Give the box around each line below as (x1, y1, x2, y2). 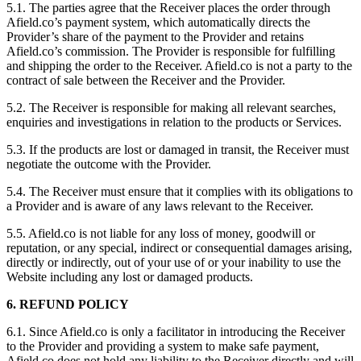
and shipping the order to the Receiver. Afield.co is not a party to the (6, 59, 352, 73)
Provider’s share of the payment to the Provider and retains (6, 30, 304, 44)
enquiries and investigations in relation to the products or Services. (6, 115, 342, 130)
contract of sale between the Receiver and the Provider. (6, 73, 285, 88)
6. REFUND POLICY (6, 297, 129, 312)
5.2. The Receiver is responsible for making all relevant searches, (6, 101, 336, 115)
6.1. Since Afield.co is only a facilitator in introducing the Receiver (6, 325, 345, 339)
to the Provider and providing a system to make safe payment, (6, 339, 319, 354)
